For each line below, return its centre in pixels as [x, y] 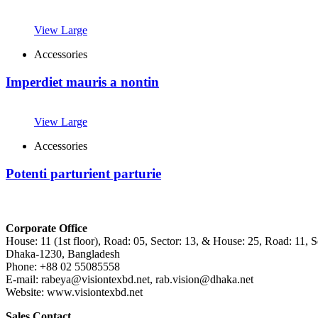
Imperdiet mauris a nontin [82, 82]
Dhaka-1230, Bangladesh [63, 253]
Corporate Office [46, 228]
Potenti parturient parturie [83, 174]
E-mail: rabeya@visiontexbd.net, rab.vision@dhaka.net [130, 279]
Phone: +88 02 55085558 [63, 266]
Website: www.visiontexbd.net [74, 292]
